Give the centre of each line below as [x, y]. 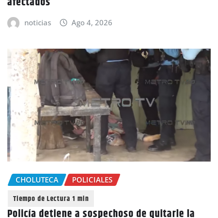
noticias [37, 22]
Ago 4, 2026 [92, 22]
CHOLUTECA [37, 179]
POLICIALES [92, 179]
